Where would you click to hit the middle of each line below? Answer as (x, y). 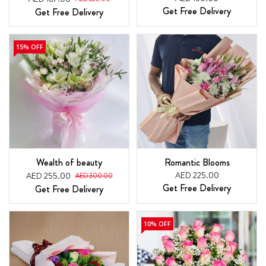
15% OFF (30, 47)
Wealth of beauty (69, 162)
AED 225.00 (197, 175)
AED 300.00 (94, 175)
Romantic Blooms (197, 162)
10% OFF (157, 223)
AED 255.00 (48, 175)
